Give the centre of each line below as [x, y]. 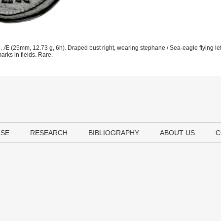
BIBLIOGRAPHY [114, 133]
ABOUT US [177, 133]
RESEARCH [49, 133]
